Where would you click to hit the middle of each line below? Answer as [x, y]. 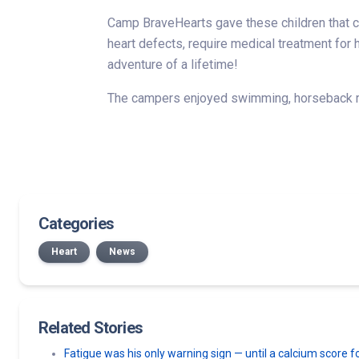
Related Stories [91, 328]
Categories [76, 224]
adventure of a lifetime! [173, 65]
